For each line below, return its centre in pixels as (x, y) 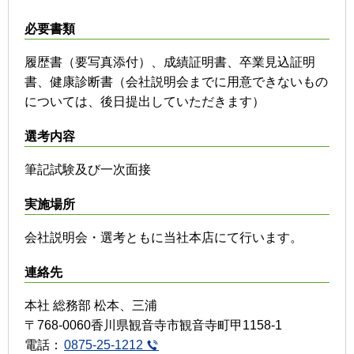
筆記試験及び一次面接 (88, 169)
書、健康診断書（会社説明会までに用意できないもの (176, 81)
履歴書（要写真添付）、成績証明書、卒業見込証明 (170, 62)
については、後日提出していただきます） (145, 101)
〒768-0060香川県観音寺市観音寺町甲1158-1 (153, 325)
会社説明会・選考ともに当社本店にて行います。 (164, 237)
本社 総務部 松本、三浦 (91, 305)
